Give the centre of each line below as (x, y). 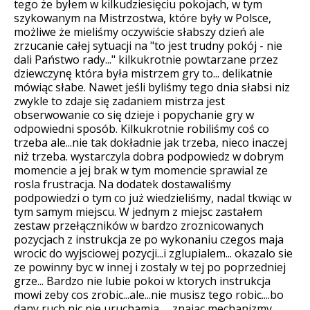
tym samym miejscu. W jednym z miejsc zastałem (138, 211)
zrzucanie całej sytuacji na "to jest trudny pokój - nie (148, 45)
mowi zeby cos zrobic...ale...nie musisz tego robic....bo (149, 294)
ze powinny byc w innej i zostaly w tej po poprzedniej (150, 267)
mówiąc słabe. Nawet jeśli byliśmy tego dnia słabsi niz (152, 87)
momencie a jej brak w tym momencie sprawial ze (141, 170)
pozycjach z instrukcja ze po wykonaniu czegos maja (149, 239)
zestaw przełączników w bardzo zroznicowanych (139, 225)
